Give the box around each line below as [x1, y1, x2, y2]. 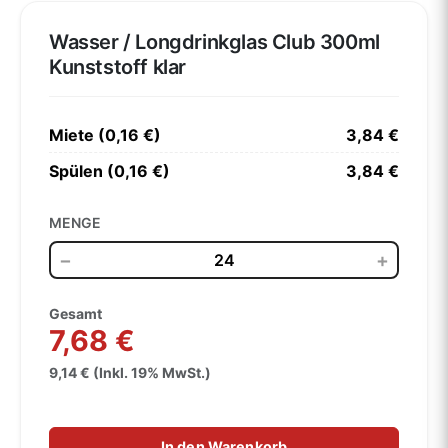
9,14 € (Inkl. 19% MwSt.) [49, 364, 211, 382]
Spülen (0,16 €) [49, 160, 170, 181]
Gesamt [49, 305, 102, 323]
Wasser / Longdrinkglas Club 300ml [49, 29, 380, 54]
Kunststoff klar [49, 54, 186, 79]
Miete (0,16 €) [49, 124, 161, 145]
